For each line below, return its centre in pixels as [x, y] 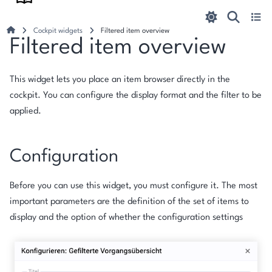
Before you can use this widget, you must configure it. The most [134, 186]
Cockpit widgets [58, 31]
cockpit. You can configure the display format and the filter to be [136, 95]
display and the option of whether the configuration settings [126, 217]
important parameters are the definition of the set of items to [129, 202]
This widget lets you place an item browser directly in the [120, 80]
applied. [25, 111]
